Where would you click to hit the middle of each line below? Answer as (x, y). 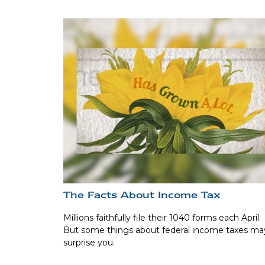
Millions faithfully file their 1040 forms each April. (162, 217)
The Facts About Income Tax (142, 195)
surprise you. (89, 242)
